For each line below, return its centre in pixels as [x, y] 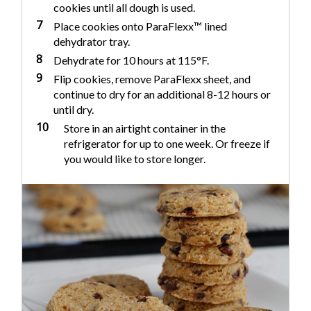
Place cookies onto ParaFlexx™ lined [141, 26]
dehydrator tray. [92, 41]
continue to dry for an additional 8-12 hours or [162, 94]
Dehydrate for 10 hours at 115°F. [132, 60]
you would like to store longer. [135, 159]
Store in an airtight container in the [145, 128]
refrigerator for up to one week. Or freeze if [167, 143]
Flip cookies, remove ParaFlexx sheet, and [152, 79]
